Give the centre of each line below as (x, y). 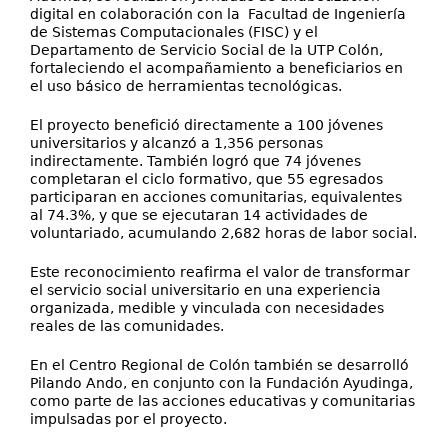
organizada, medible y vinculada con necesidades (207, 308)
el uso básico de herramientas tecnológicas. (186, 86)
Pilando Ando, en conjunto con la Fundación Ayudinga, (221, 383)
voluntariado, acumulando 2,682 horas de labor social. (223, 233)
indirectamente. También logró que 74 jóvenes (195, 161)
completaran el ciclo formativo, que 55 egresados (206, 179)
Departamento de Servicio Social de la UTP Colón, (206, 50)
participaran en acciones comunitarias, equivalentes (216, 197)
